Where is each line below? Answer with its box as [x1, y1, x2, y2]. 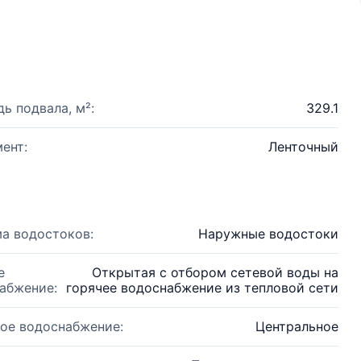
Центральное [255, 318, 338, 334]
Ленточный [268, 139, 338, 155]
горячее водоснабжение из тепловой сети [66, 280, 338, 296]
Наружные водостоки [198, 226, 338, 242]
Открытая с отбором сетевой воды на [92, 264, 338, 280]
